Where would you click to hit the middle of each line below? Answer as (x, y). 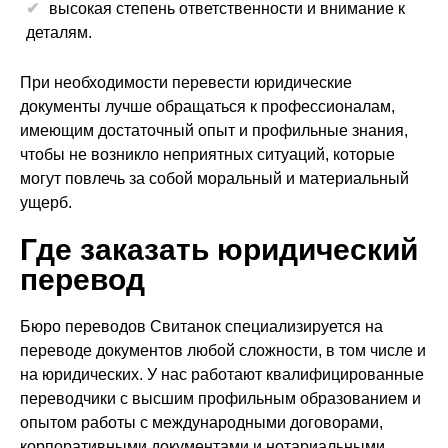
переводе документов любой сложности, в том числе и (223, 350)
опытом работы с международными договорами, (201, 422)
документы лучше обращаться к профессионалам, (207, 106)
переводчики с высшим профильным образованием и (220, 398)
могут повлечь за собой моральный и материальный (214, 178)
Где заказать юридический (219, 249)
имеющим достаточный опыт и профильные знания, (214, 130)
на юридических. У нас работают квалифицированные (222, 374)
